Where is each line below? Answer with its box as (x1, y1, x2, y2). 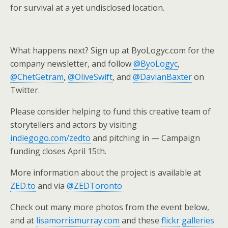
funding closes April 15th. (10, 146, 106, 157)
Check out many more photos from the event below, (10, 202, 209, 213)
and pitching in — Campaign (91, 132, 200, 144)
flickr (161, 215, 180, 226)
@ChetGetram (10, 71, 64, 82)
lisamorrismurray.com (36, 215, 120, 226)
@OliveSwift (68, 71, 112, 82)
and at (10, 215, 36, 226)
